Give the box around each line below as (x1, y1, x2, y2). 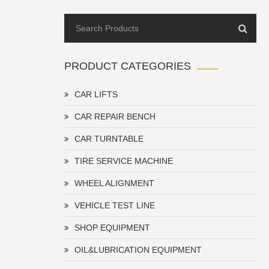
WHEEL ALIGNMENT (74, 178, 154, 188)
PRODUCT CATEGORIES (64, 60, 191, 72)
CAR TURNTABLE (74, 134, 144, 144)
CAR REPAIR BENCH (74, 112, 156, 121)
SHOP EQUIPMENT (74, 223, 150, 232)
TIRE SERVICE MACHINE (74, 156, 173, 166)
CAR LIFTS (74, 89, 118, 99)
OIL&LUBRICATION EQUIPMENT (74, 245, 202, 255)
